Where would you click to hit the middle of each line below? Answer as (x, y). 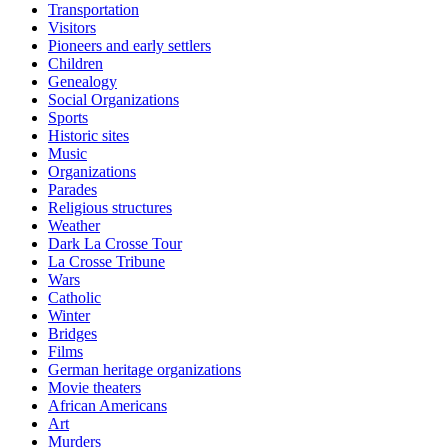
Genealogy (82, 81)
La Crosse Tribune (106, 261)
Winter (69, 315)
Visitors (72, 27)
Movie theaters (94, 387)
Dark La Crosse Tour (115, 243)
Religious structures (110, 207)
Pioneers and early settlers (129, 45)
